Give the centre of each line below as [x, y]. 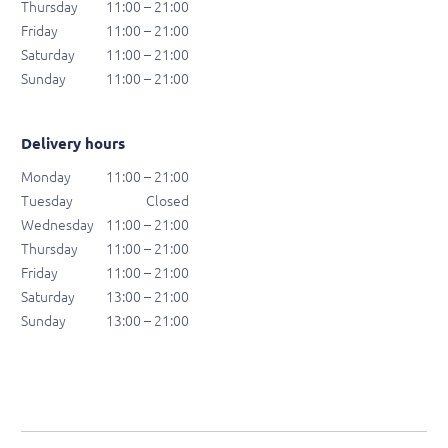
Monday [46, 177]
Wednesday [57, 225]
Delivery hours [73, 144]
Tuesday [47, 201]
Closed [167, 201]
